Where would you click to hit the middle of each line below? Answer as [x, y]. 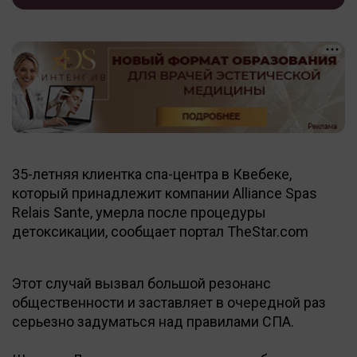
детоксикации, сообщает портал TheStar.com [160, 231]
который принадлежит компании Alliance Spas [165, 193]
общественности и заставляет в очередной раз [169, 302]
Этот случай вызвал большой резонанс [141, 283]
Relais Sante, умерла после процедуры [139, 212]
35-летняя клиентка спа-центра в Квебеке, [152, 174]
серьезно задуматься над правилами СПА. [153, 321]
